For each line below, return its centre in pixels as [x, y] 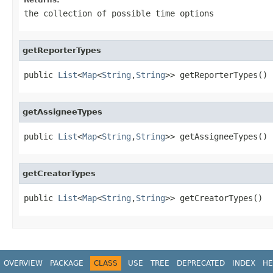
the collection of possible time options [119, 13]
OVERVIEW [23, 263]
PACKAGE [67, 263]
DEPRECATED [201, 263]
